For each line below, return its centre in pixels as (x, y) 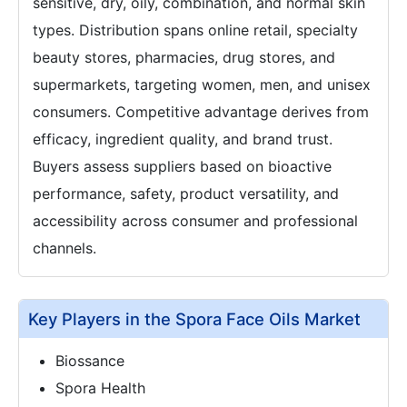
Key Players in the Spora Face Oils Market (194, 319)
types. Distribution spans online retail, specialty (195, 30)
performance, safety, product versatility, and (186, 194)
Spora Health (100, 388)
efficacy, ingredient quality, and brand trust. (183, 139)
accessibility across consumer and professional (195, 221)
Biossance (90, 361)
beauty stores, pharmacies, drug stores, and (184, 58)
